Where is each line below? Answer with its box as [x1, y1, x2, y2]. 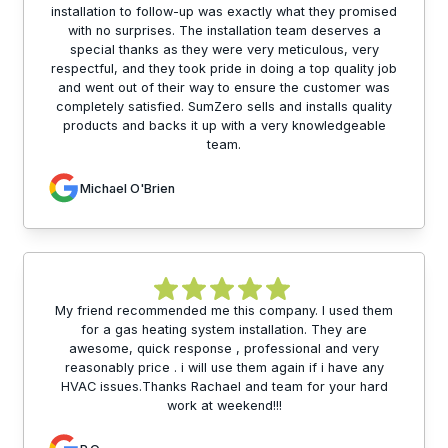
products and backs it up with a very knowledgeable [62, 118, 386, 134]
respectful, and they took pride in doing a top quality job [51, 61, 397, 77]
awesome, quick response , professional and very [69, 341, 379, 357]
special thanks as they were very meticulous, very [69, 42, 379, 58]
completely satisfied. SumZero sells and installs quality [56, 99, 392, 115]
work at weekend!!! [166, 398, 282, 414]
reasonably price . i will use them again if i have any [64, 360, 384, 376]
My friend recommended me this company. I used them [55, 303, 393, 319]
